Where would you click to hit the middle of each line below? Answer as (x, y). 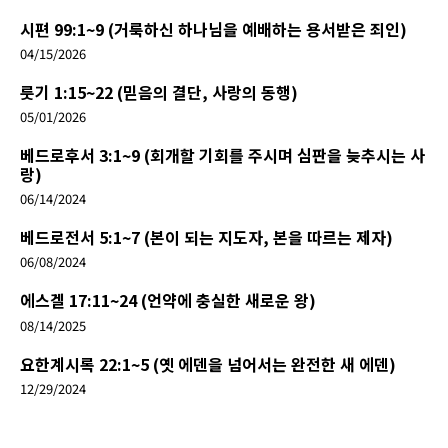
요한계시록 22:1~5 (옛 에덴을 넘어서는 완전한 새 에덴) (208, 363)
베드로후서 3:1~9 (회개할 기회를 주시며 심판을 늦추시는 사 (222, 155)
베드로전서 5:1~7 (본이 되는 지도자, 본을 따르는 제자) (206, 237)
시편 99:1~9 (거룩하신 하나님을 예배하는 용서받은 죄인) (213, 28)
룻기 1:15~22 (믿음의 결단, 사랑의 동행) (159, 91)
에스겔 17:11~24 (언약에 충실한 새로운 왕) (168, 300)
